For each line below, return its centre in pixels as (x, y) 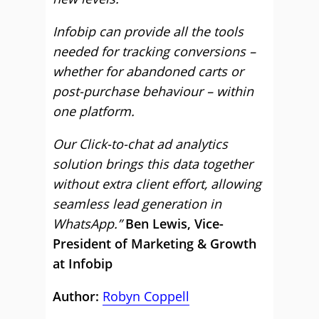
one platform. (94, 111)
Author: (78, 296)
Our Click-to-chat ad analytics (140, 144)
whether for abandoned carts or (148, 71)
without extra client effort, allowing (157, 184)
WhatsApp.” (87, 224)
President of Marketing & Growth (155, 244)
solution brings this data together (153, 164)
